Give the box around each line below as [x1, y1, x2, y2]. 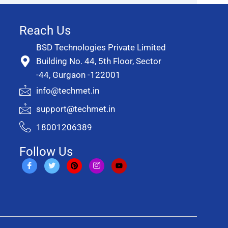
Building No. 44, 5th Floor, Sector [36, 55, 162, 66]
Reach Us [19, 23, 71, 38]
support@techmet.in [36, 104, 116, 115]
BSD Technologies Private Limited [36, 42, 166, 52]
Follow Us [19, 144, 73, 159]
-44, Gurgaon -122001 [36, 69, 121, 80]
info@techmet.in [36, 85, 100, 96]
